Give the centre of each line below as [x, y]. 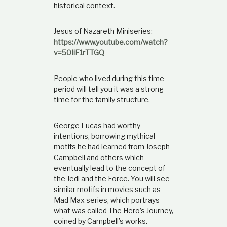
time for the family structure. [102, 99]
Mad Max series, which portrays [106, 200]
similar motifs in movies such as [107, 189]
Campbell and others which [99, 157]
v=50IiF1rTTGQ [79, 52]
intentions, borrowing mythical [104, 136]
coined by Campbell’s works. [100, 221]
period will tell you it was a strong [108, 89]
